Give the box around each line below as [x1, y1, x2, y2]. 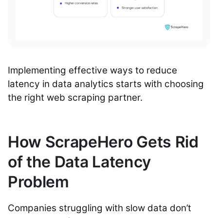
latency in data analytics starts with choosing [8, 78, 204, 90]
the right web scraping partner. [8, 91, 143, 103]
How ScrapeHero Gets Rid [8, 132, 199, 151]
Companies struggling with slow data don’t [8, 202, 191, 214]
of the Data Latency [8, 152, 151, 171]
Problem [8, 172, 69, 191]
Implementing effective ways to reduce [8, 64, 177, 76]
